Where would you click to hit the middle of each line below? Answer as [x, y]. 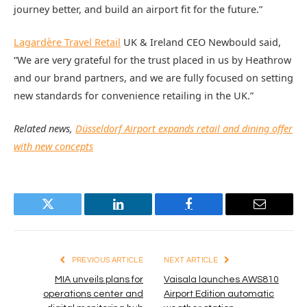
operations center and [93, 294]
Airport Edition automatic [219, 294]
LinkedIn [140, 214]
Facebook [212, 214]
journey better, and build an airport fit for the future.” [138, 9]
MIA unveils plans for [99, 280]
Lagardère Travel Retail [67, 42]
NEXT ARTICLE [192, 260]
